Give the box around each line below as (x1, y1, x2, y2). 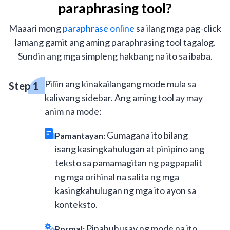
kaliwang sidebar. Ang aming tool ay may (45, 91, 203, 103)
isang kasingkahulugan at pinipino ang (55, 143, 204, 155)
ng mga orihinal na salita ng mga (55, 171, 179, 183)
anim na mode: (45, 105, 102, 117)
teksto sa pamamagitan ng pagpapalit (55, 157, 202, 169)
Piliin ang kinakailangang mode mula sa (45, 78, 196, 89)
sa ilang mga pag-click (135, 23, 221, 34)
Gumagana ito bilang (105, 129, 188, 141)
